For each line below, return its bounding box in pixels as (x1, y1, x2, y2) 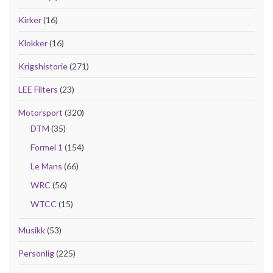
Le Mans (30, 160, 62, 171)
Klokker (18, 37, 48, 48)
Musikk (18, 224, 45, 235)
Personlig (18, 247, 54, 258)
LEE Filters (18, 83, 58, 94)
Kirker (18, 14, 41, 25)
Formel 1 (30, 141, 63, 152)
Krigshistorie (18, 60, 68, 71)
